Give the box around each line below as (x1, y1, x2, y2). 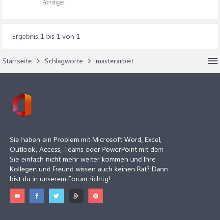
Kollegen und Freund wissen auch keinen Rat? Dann (10, 164, 168, 173)
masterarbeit (96, 56, 134, 65)
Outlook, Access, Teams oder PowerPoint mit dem (10, 144, 164, 154)
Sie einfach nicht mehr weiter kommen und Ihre (10, 154, 156, 164)
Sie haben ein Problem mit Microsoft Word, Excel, (10, 135, 162, 144)
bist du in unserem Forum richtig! (10, 174, 110, 183)
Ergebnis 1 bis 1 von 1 (12, 31, 80, 41)
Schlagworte (45, 56, 83, 65)
